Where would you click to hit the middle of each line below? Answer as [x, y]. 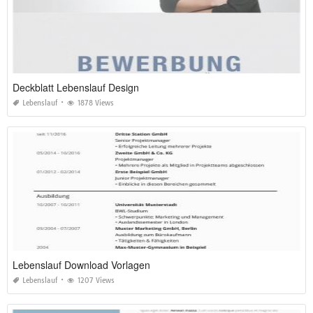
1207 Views [96, 281]
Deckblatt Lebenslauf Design [76, 88]
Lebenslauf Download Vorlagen [81, 265]
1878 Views [96, 103]
